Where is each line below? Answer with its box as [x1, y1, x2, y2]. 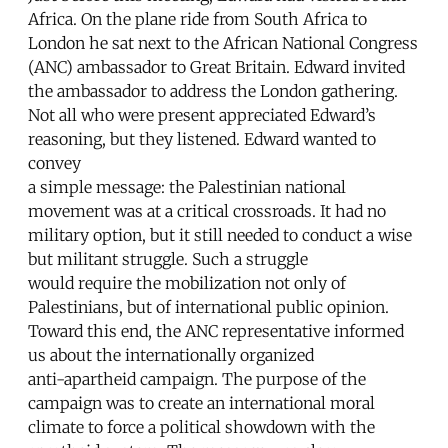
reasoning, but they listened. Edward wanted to [28, 128, 376, 149]
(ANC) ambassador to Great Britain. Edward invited [28, 56, 405, 77]
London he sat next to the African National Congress [28, 32, 418, 53]
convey [28, 152, 81, 173]
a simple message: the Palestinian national [28, 176, 346, 197]
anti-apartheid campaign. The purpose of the [28, 368, 366, 389]
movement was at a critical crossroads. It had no [28, 200, 386, 221]
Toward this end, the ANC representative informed [28, 320, 404, 341]
